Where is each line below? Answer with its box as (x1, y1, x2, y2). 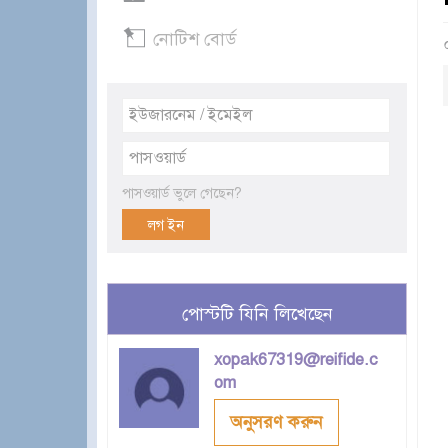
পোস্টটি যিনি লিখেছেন (181, 303, 333, 326)
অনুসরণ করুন (230, 411, 323, 434)
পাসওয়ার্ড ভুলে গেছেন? (122, 185, 242, 203)
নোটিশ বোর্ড (153, 28, 236, 51)
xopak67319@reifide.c (214, 349, 378, 371)
